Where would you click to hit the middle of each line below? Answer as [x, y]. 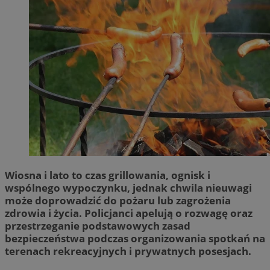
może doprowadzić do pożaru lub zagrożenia [118, 200]
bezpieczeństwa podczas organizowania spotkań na [135, 238]
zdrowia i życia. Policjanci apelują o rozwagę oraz [129, 213]
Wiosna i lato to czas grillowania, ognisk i [108, 175]
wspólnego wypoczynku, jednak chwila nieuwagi [128, 187]
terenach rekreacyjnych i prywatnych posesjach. [128, 251]
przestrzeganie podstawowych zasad [98, 225]
